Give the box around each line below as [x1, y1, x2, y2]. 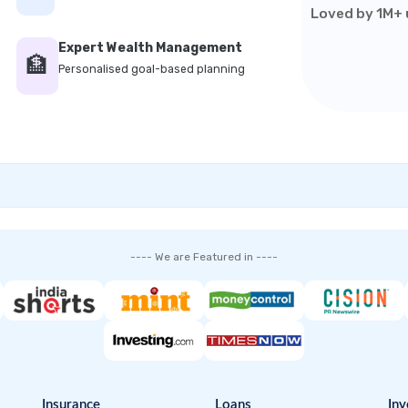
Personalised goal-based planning [58, 63, 246, 76]
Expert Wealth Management [58, 40, 243, 56]
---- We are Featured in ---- [130, 250, 278, 264]
